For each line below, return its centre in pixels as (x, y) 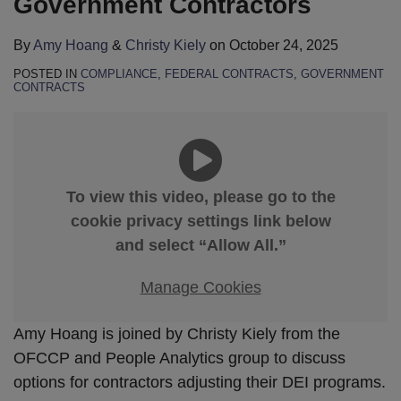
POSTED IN (47, 74)
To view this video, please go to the (200, 196)
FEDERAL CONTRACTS (229, 74)
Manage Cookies (200, 287)
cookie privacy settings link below (200, 221)
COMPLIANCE (119, 74)
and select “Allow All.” (200, 245)
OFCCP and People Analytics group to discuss (179, 358)
